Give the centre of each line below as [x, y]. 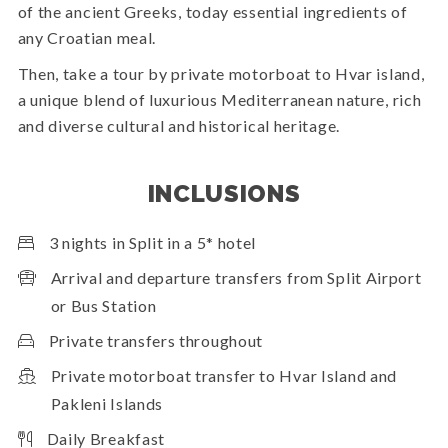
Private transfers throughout [156, 341]
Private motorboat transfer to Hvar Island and [224, 376]
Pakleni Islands [106, 404]
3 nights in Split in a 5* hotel [152, 243]
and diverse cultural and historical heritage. [179, 126]
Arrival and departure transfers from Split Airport [236, 278]
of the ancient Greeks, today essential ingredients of [212, 12]
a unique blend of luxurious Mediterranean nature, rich [219, 100]
